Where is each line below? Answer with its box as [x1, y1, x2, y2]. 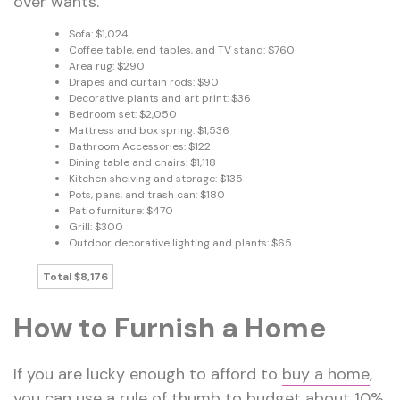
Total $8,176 [42, 269, 108, 284]
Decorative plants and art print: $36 [68, 90, 251, 105]
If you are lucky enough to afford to [13, 362, 282, 385]
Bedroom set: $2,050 [68, 106, 177, 121]
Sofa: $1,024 [68, 26, 129, 41]
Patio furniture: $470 [68, 203, 173, 218]
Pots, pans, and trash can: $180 [68, 187, 225, 202]
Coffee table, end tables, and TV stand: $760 [68, 42, 295, 57]
